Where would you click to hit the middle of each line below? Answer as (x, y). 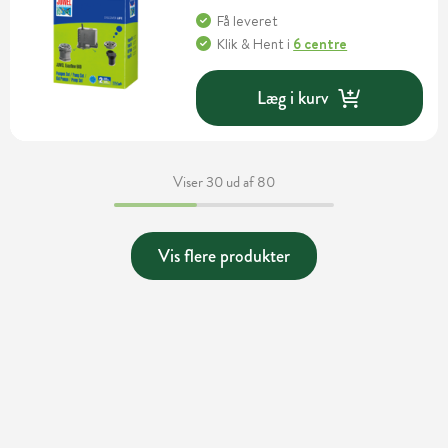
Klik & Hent (251, 44)
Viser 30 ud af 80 (224, 182)
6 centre (320, 44)
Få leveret (248, 21)
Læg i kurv (293, 97)
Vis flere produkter (224, 255)
